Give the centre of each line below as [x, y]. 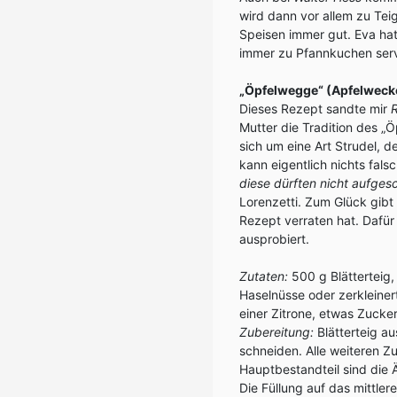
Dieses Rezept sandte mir [315, 109]
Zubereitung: [276, 332]
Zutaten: [264, 276]
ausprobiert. [274, 239]
